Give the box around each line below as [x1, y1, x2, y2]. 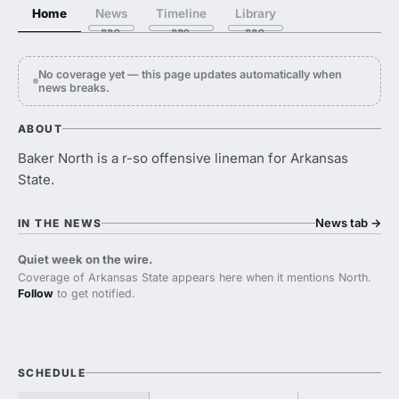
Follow [18, 287, 53, 300]
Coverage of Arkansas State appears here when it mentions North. [18, 271, 371, 284]
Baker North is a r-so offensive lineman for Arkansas [18, 150, 348, 167]
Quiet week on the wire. [18, 252, 152, 266]
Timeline [156, 6, 207, 20]
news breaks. [38, 81, 110, 94]
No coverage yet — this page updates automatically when [38, 68, 342, 81]
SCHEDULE [18, 366, 86, 379]
